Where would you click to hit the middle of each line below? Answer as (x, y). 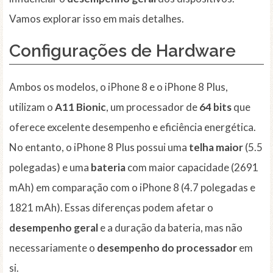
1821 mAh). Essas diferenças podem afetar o (111, 208)
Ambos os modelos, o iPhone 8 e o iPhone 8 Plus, (119, 87)
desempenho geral (54, 228)
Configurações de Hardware (122, 51)
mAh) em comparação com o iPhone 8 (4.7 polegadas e (132, 188)
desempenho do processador (167, 248)
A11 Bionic (80, 107)
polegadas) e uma (50, 168)
